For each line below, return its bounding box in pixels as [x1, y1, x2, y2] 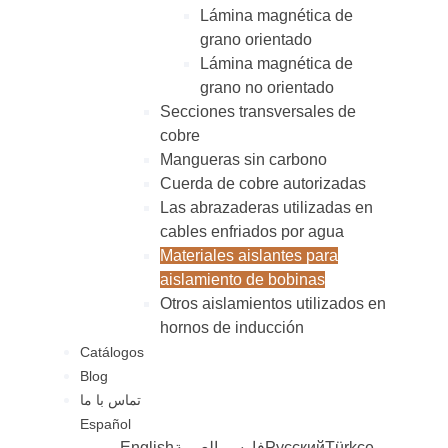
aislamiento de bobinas [160, 271, 325, 289]
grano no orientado [200, 79, 334, 97]
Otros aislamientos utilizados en [160, 295, 386, 313]
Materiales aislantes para [160, 247, 338, 265]
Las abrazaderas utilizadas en [160, 199, 373, 217]
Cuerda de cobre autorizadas [160, 175, 366, 193]
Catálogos [80, 344, 144, 361]
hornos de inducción [160, 319, 304, 337]
